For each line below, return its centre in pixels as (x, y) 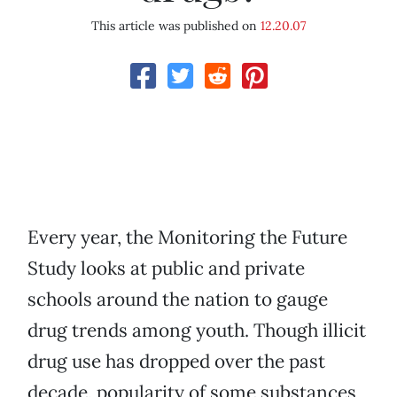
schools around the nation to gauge (178, 300)
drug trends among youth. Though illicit (197, 331)
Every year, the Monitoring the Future (187, 237)
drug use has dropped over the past (176, 362)
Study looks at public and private (166, 269)
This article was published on (176, 26)
